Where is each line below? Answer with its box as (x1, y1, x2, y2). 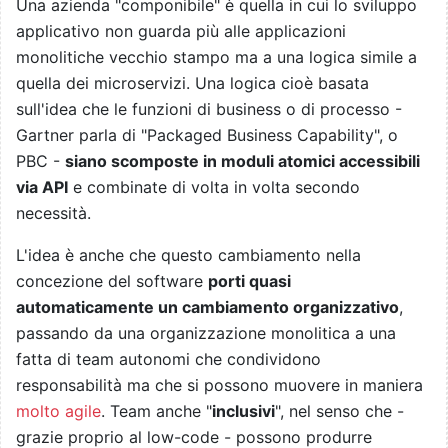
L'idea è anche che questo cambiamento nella (16, 245, 361, 266)
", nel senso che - (275, 401, 404, 422)
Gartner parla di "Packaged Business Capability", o (16, 125, 398, 146)
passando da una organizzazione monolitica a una (16, 323, 396, 344)
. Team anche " (101, 401, 212, 422)
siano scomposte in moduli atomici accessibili (65, 151, 420, 172)
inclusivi (212, 401, 275, 422)
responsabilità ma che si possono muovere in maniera (16, 375, 423, 396)
